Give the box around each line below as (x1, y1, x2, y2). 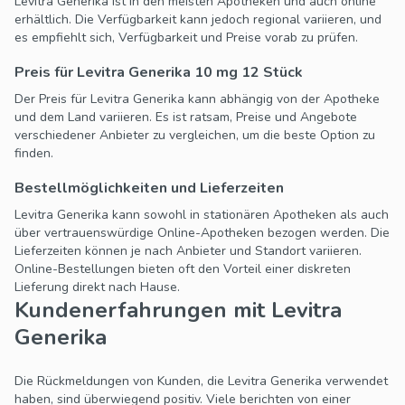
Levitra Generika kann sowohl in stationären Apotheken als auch (14, 206, 389, 224)
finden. (14, 145, 53, 163)
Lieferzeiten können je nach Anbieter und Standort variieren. (14, 242, 362, 260)
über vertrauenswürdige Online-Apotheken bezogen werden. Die (14, 224, 390, 242)
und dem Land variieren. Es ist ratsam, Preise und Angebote (14, 108, 357, 127)
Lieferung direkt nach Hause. (14, 278, 180, 297)
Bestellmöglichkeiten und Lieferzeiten (14, 178, 284, 199)
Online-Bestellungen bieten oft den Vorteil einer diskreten (14, 260, 351, 278)
